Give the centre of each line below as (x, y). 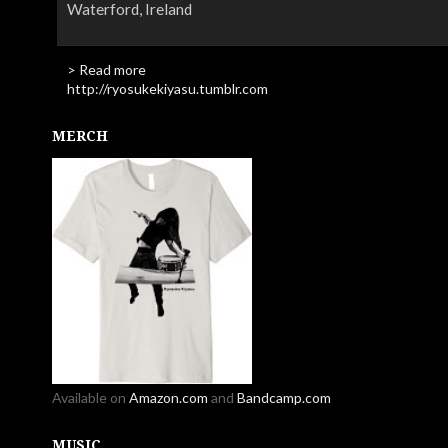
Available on (90, 398)
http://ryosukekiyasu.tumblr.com (167, 89)
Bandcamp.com (283, 398)
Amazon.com (168, 398)
